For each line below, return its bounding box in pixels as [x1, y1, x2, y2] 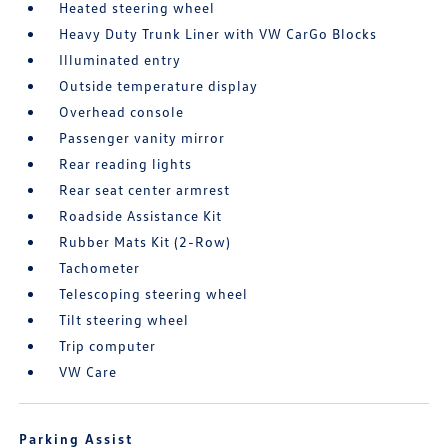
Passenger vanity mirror [59, 129, 226, 146]
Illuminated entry [59, 51, 182, 68]
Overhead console [59, 103, 185, 120]
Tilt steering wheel [59, 311, 190, 328]
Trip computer [59, 337, 157, 354]
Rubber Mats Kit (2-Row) [59, 233, 232, 250]
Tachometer [59, 259, 141, 276]
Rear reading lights [59, 155, 193, 172]
